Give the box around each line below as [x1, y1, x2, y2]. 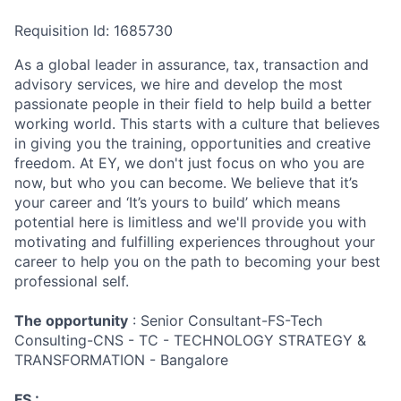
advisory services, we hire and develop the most [14, 75, 343, 93]
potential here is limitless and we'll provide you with [14, 213, 366, 231]
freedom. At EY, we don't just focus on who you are [14, 154, 364, 172]
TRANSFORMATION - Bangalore [14, 351, 228, 369]
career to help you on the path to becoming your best [14, 252, 380, 270]
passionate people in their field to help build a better [14, 95, 371, 113]
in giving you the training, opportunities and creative [14, 134, 371, 152]
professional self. [14, 272, 129, 290]
